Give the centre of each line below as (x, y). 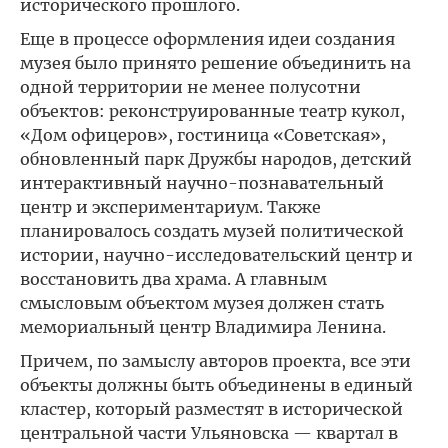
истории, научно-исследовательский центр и (216, 255)
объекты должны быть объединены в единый (216, 385)
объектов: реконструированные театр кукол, (212, 111)
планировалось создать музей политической (212, 231)
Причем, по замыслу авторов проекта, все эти (215, 361)
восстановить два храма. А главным (173, 279)
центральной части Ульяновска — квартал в (209, 433)
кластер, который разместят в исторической (211, 409)
